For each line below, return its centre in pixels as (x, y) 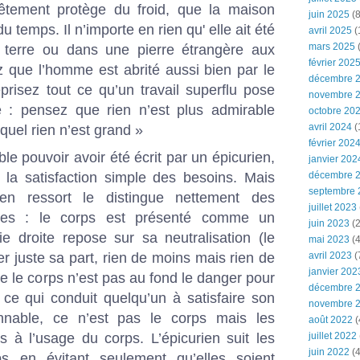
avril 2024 (330, 127)
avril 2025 (330, 31)
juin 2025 (329, 14)
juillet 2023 (333, 207)
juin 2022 (329, 352)
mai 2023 (329, 239)
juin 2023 (329, 223)
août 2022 (331, 320)
